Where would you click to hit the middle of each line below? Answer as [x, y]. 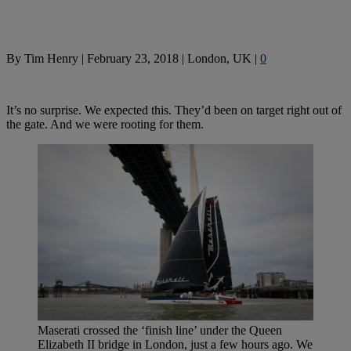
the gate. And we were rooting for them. [105, 124]
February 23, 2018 [133, 58]
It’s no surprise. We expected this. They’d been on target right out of [174, 110]
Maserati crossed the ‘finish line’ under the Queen [160, 331]
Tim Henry [51, 58]
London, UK [219, 58]
